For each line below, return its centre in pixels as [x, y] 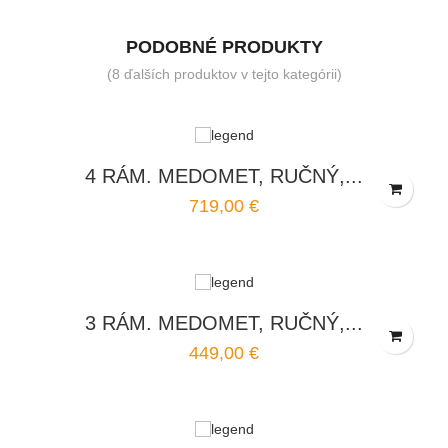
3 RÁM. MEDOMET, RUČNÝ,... [224, 323]
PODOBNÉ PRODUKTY [224, 46]
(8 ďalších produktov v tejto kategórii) [224, 73]
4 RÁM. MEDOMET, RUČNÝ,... [224, 176]
